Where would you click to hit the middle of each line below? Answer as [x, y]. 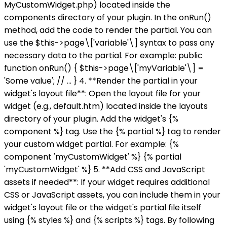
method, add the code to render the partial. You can [108, 30]
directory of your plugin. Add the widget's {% [91, 119]
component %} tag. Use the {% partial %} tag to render [112, 132]
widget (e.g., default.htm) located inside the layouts [106, 106]
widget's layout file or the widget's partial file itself [103, 208]
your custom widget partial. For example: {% [91, 144]
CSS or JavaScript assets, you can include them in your [112, 195]
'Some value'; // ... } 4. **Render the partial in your [101, 81]
